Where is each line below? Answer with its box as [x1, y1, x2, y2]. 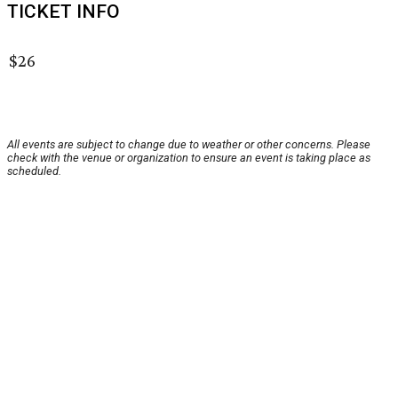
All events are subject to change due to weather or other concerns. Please [7, 138, 370, 151]
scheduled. [7, 164, 61, 178]
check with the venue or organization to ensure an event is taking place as [7, 151, 370, 164]
